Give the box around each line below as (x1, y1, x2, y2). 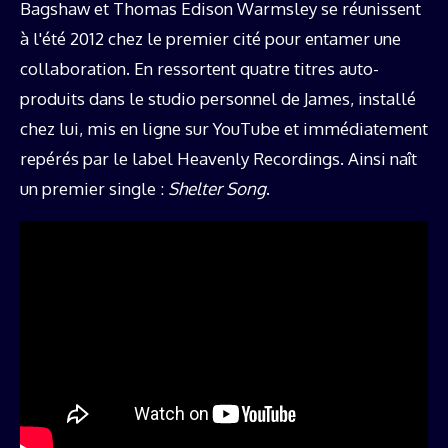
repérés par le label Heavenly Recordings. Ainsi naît (20, 147, 417, 169)
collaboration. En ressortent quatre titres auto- (20, 57, 379, 79)
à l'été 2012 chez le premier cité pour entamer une (20, 27, 401, 49)
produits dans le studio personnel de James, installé (20, 87, 416, 109)
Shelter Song (168, 177, 266, 199)
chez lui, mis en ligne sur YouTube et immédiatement (20, 117, 428, 139)
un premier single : (20, 177, 168, 199)
